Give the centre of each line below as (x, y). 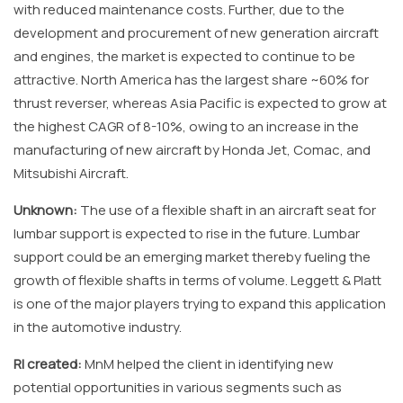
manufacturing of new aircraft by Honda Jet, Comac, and (192, 150)
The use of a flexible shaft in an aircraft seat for (227, 210)
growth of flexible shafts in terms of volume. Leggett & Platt (197, 280)
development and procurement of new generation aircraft (196, 33)
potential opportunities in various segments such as (178, 387)
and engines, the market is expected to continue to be (184, 56)
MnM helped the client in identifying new (209, 364)
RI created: (49, 364)
